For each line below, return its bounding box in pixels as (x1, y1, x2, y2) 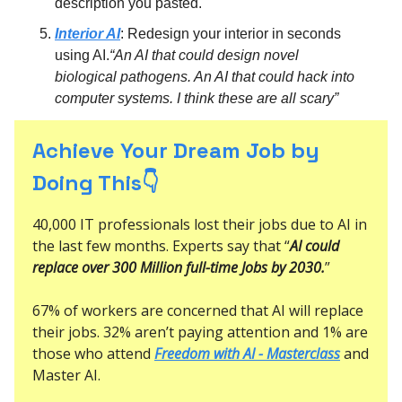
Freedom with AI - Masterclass (154, 343, 340, 363)
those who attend (32, 343, 154, 363)
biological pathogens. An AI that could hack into (55, 68, 354, 84)
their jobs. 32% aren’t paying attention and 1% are (32, 321, 368, 342)
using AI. (55, 47, 109, 63)
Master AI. (32, 364, 100, 385)
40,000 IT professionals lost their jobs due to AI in (32, 214, 367, 234)
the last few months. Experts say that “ (32, 235, 290, 256)
